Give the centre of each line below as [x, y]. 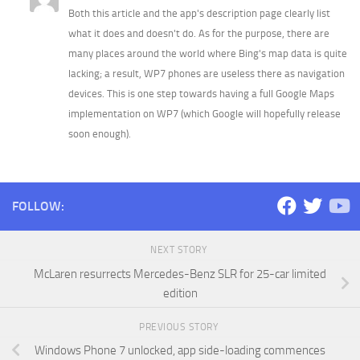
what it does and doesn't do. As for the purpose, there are [199, 33]
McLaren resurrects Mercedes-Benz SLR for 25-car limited [180, 274]
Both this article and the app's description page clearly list [199, 13]
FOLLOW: [38, 206]
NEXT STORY [180, 250]
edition [180, 293]
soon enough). [100, 133]
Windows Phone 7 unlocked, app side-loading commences [180, 351]
